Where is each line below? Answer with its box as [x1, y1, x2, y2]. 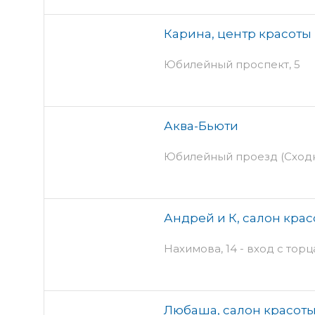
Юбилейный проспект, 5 [164, 57, 300, 71]
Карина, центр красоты [164, 26, 311, 41]
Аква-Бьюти [164, 118, 238, 133]
